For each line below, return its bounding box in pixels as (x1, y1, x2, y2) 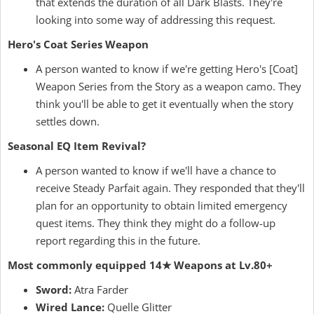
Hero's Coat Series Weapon (8, 37, 149, 51)
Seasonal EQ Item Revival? (8, 139, 146, 153)
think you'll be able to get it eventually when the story (36, 97, 294, 111)
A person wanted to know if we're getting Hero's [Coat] (36, 62, 298, 76)
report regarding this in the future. (36, 233, 200, 247)
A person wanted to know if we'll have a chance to (36, 163, 276, 177)
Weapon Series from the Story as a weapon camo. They (36, 79, 301, 93)
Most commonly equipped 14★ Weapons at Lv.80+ (8, 258, 273, 272)
